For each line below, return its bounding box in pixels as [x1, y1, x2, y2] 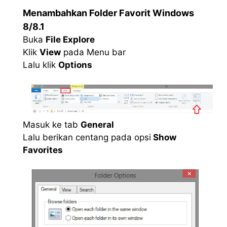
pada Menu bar [61, 47, 126, 57]
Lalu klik [23, 60, 58, 70]
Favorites [23, 144, 63, 155]
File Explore [46, 34, 95, 45]
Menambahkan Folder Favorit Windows [23, 8, 194, 18]
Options [58, 60, 92, 70]
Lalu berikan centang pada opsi [23, 132, 151, 142]
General [81, 119, 114, 130]
